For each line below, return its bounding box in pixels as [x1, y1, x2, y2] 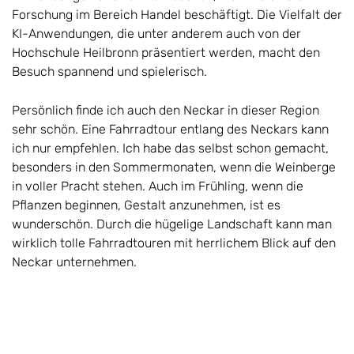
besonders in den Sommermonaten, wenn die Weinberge [12, 159, 336, 175]
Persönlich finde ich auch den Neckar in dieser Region [12, 102, 319, 118]
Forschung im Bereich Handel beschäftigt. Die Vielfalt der [12, 6, 342, 22]
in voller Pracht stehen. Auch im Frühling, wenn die [12, 178, 303, 194]
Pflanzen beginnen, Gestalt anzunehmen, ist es [12, 197, 281, 213]
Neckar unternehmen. [12, 254, 137, 269]
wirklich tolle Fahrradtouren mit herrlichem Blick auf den [12, 235, 336, 250]
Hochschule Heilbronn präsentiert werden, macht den [12, 44, 320, 60]
